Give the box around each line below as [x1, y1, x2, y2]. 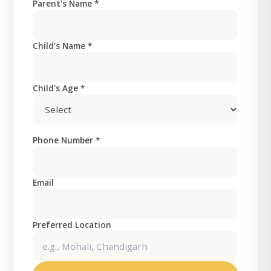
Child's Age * [33, 82, 85, 94]
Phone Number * [33, 134, 100, 146]
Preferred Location [33, 219, 112, 230]
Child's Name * [33, 40, 93, 51]
